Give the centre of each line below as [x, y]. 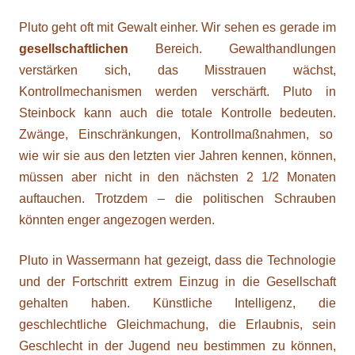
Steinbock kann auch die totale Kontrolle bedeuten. [177, 113]
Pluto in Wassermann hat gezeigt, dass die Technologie [177, 260]
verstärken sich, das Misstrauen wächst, [177, 70]
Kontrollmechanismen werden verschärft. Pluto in [177, 92]
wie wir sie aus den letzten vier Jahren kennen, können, [177, 156]
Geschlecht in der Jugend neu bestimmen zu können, [177, 346]
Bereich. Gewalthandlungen [232, 49]
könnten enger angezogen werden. [117, 220]
